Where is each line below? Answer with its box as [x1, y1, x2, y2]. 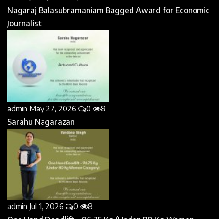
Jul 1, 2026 [29, 201, 64, 212]
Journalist [7, 19, 42, 29]
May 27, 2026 [29, 103, 76, 113]
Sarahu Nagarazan [7, 116, 75, 127]
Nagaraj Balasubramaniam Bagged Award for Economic [7, 5, 210, 16]
